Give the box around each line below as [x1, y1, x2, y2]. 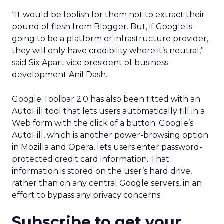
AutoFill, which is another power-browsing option [12, 130, 208, 140]
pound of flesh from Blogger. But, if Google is [12, 22, 192, 31]
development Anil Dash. [12, 70, 107, 79]
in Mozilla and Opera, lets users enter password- [12, 142, 202, 152]
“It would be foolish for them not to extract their [12, 10, 205, 19]
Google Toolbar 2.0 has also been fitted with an [12, 94, 200, 104]
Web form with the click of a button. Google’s [12, 118, 193, 128]
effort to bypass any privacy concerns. [12, 190, 162, 200]
